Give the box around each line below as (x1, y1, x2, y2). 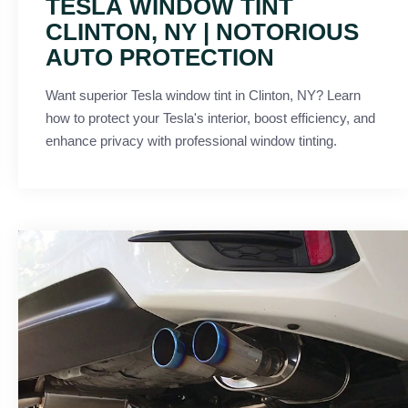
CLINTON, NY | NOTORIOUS (46, 18, 359, 46)
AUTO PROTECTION (46, 44, 274, 72)
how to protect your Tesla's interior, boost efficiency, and (46, 110, 375, 127)
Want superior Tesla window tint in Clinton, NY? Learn (46, 87, 361, 104)
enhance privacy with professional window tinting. (46, 133, 337, 149)
